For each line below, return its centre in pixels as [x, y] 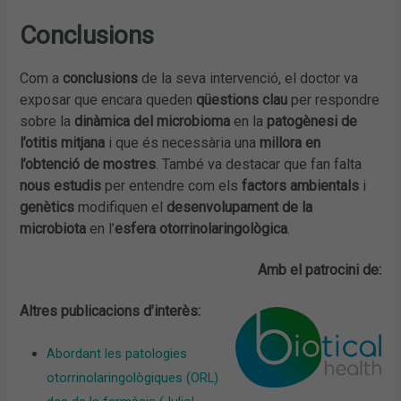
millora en [290, 143]
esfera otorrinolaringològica [201, 229]
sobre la [47, 122]
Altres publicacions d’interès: [111, 311]
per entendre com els [172, 186]
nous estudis [61, 186]
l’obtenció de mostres [88, 165]
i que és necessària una [183, 143]
